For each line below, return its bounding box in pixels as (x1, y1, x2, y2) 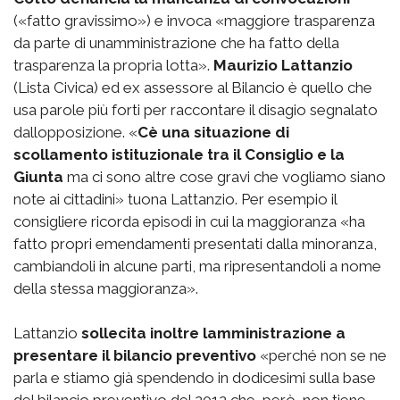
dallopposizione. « (13, 122, 137, 141)
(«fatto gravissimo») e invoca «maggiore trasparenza (13, 11, 375, 29)
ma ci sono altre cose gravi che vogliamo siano (63, 167, 386, 186)
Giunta (13, 167, 63, 186)
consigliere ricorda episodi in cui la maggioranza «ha (13, 212, 365, 230)
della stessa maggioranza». (13, 279, 198, 297)
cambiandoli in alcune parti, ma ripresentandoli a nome (13, 256, 381, 275)
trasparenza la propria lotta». (13, 55, 213, 74)
